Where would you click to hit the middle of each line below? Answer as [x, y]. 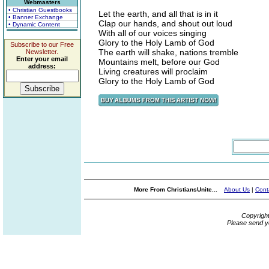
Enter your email [42, 59]
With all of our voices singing [153, 33]
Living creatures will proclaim [153, 71]
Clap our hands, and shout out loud [165, 23]
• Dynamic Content [34, 24]
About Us [237, 189]
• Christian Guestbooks [40, 10]
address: [42, 66]
